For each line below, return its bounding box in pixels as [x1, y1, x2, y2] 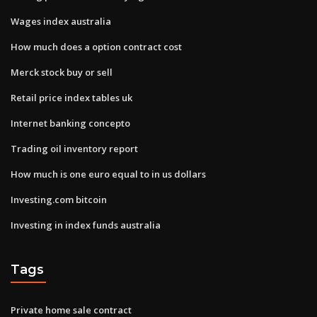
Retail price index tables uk [11, 91, 132, 104]
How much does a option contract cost [11, 40, 182, 53]
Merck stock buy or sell [11, 65, 113, 79]
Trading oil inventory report [11, 142, 138, 155]
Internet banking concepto [11, 116, 130, 129]
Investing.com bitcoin [11, 192, 107, 206]
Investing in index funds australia [11, 218, 161, 231]
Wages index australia [11, 14, 111, 28]
